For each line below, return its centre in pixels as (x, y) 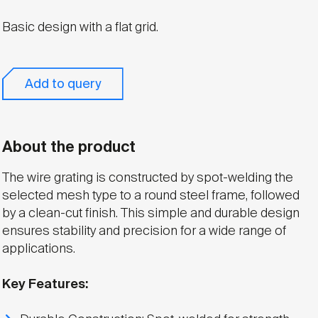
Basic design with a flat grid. (80, 27)
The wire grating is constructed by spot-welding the (147, 178)
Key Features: (45, 284)
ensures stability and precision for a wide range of (144, 231)
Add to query (62, 84)
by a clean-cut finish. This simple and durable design (150, 213)
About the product (68, 147)
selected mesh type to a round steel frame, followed (150, 196)
